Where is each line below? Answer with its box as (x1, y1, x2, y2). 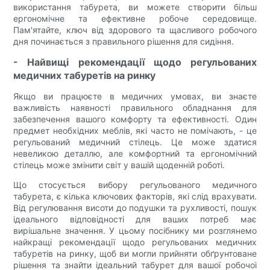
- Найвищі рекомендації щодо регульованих (13, 56, 257, 69)
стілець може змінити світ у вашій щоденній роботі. (13, 160, 225, 171)
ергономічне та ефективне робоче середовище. (13, 13, 257, 24)
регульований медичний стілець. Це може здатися (13, 137, 257, 148)
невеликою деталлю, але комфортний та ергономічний (13, 148, 257, 159)
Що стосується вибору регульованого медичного (13, 180, 257, 190)
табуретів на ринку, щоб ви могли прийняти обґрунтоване (13, 248, 257, 259)
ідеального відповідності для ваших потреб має (13, 214, 257, 225)
